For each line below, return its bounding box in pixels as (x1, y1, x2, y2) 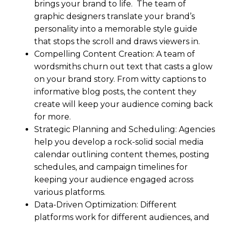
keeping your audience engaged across (34, 174, 193, 184)
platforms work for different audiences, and (34, 212, 209, 222)
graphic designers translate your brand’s (34, 11, 195, 21)
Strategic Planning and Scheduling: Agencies (34, 124, 215, 134)
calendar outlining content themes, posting (34, 149, 209, 159)
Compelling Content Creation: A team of (34, 49, 195, 59)
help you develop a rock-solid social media (34, 137, 203, 147)
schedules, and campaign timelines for (34, 162, 188, 172)
